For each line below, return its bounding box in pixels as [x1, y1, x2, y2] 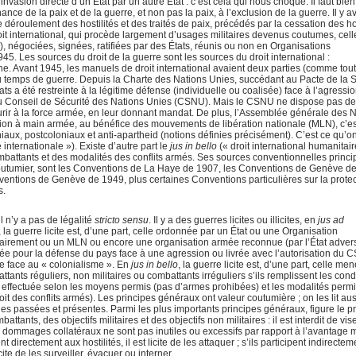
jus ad [318, 215, 345, 226]
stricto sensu [95, 215, 149, 226]
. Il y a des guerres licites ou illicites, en [149, 215, 319, 226]
